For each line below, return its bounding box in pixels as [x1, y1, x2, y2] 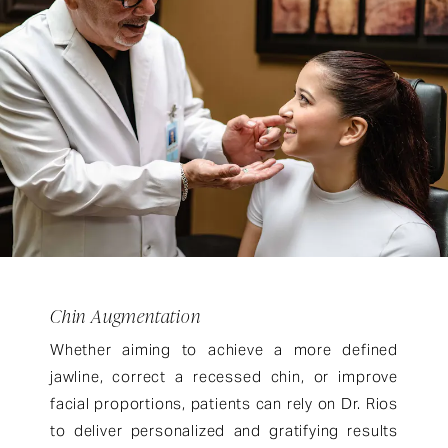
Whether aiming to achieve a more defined [50, 339, 398, 359]
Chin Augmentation [50, 302, 201, 328]
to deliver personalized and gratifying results [50, 420, 398, 440]
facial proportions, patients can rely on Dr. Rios [50, 393, 398, 413]
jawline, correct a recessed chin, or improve [50, 366, 398, 386]
